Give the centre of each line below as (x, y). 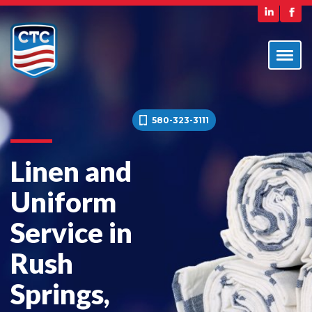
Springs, (60, 294)
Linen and (71, 171)
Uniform (63, 202)
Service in (71, 233)
